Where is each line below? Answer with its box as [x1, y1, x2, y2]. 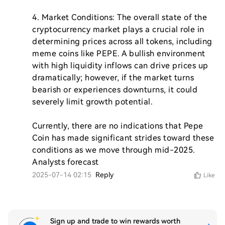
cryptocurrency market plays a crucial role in [32, 25, 204, 34]
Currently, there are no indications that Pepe [32, 121, 203, 131]
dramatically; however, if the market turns [32, 73, 194, 82]
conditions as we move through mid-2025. [32, 145, 195, 155]
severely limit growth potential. [32, 97, 153, 106]
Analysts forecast [32, 157, 99, 167]
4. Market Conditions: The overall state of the [32, 13, 207, 22]
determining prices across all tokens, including [32, 37, 212, 46]
